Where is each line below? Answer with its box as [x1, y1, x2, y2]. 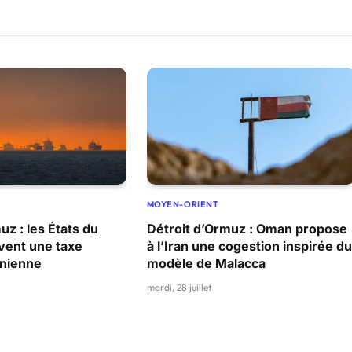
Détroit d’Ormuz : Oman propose [146, 220, 347, 236]
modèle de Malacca [146, 255, 266, 271]
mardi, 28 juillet [146, 280, 211, 293]
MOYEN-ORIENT [146, 198, 219, 210]
